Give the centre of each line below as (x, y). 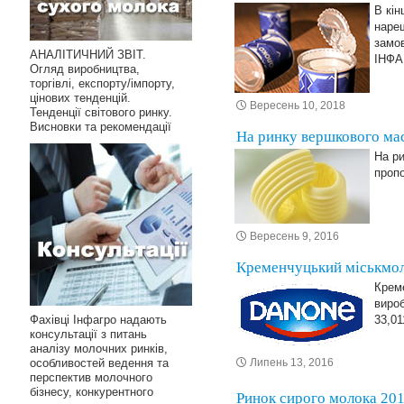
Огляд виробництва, (84, 69)
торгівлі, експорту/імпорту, (102, 83)
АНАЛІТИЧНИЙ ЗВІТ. (87, 55)
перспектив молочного (91, 377)
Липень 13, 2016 (292, 363)
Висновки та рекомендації (100, 127)
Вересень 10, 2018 (298, 106)
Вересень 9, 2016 (294, 236)
